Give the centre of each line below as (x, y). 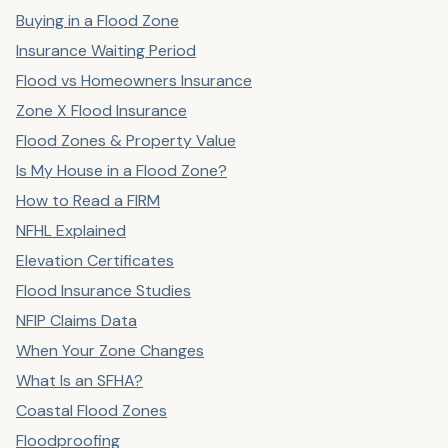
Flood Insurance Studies (103, 290)
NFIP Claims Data (76, 320)
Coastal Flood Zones (91, 410)
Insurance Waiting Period (106, 50)
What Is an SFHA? (79, 380)
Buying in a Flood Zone (97, 20)
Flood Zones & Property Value (126, 140)
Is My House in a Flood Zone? (121, 170)
